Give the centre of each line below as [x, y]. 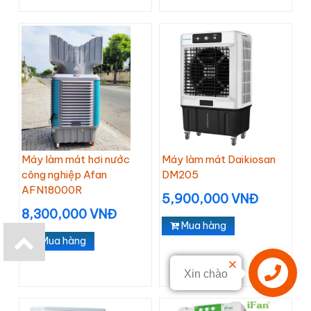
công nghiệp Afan [64, 175]
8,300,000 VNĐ [69, 214]
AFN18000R [52, 190]
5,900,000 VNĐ [210, 199]
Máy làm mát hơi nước [76, 159]
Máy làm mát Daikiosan [219, 159]
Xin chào [206, 274]
